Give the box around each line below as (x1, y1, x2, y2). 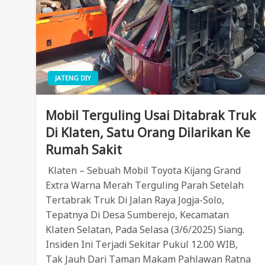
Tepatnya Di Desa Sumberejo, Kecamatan (46, 208, 230, 221)
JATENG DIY (55, 73, 92, 82)
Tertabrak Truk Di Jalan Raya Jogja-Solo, (46, 193, 225, 206)
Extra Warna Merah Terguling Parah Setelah (46, 178, 244, 192)
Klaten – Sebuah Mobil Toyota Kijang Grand (46, 163, 241, 177)
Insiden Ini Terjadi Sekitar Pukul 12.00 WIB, (46, 237, 238, 251)
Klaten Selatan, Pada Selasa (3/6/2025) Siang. (46, 222, 245, 236)
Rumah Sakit (46, 141, 122, 158)
